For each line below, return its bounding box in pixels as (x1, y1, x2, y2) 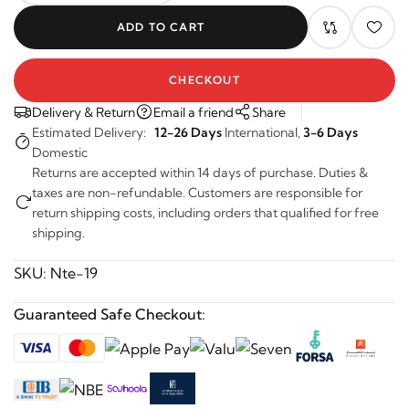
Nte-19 (50, 255, 98, 273)
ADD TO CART (111, 11, 201, 25)
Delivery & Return (32, 95, 135, 111)
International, (222, 115, 303, 131)
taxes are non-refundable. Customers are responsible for (32, 175, 362, 192)
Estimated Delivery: (32, 115, 154, 131)
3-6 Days (303, 115, 358, 131)
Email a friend (153, 95, 234, 111)
